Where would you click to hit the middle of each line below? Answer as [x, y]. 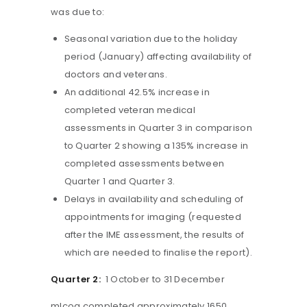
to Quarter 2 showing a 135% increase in [156, 146]
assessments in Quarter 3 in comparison [158, 128]
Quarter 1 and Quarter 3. [120, 182]
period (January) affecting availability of [158, 57]
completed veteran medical [130, 110]
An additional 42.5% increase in [137, 93]
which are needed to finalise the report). [158, 253]
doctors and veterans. [115, 75]
